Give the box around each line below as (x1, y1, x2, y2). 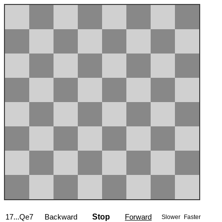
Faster (184, 214, 201, 221)
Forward (125, 213, 152, 221)
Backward (45, 213, 77, 221)
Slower (162, 214, 182, 221)
